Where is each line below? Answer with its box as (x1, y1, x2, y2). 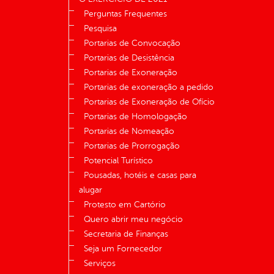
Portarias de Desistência (84, 53, 174, 63)
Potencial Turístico (84, 156, 153, 166)
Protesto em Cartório (84, 200, 166, 210)
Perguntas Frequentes (84, 9, 167, 19)
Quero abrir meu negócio (84, 215, 183, 224)
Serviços (84, 259, 116, 268)
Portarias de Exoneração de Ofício (84, 97, 215, 107)
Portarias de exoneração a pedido (84, 83, 213, 92)
